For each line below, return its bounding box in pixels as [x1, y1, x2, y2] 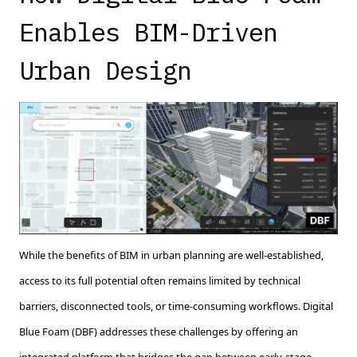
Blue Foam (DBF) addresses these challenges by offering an [19, 324, 298, 339]
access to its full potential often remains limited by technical [19, 273, 300, 288]
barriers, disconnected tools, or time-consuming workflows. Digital [19, 298, 333, 313]
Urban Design [19, 53, 206, 87]
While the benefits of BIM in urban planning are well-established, [19, 247, 324, 262]
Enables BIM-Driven [19, 14, 277, 49]
